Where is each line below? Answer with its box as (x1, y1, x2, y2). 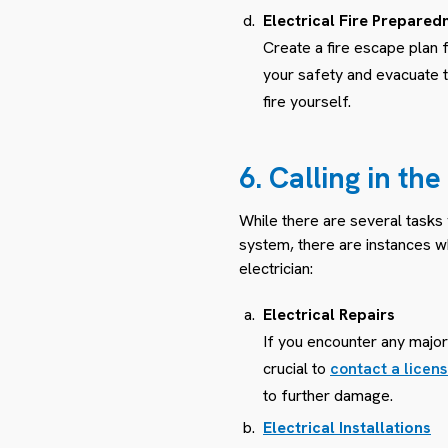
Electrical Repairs (263, 303, 395, 325)
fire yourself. (263, 90, 351, 112)
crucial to (263, 357, 330, 379)
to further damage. (263, 384, 393, 406)
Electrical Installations (263, 416, 431, 438)
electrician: (239, 257, 313, 279)
